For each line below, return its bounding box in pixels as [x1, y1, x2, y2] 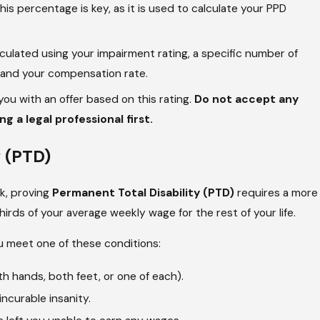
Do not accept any [194, 92, 299, 107]
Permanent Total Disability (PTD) [52, 185, 235, 200]
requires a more [234, 185, 319, 200]
